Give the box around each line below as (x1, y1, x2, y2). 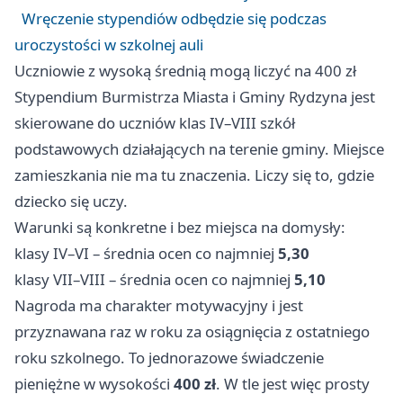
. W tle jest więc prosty (216, 373, 370, 395)
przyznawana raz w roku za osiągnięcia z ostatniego (14, 321, 370, 343)
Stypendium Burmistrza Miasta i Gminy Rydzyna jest (14, 86, 375, 108)
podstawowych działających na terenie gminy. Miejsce (14, 139, 384, 160)
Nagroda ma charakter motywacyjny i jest (14, 295, 303, 317)
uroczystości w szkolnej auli (14, 34, 203, 56)
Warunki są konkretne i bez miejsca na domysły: (14, 217, 345, 238)
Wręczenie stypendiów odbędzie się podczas (22, 8, 327, 30)
